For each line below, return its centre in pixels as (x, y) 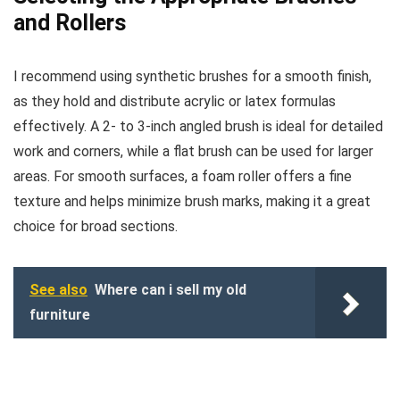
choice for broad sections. (96, 227)
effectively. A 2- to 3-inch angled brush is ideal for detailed (198, 127)
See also (58, 290)
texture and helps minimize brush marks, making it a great (192, 202)
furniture (60, 315)
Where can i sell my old (171, 290)
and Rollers (70, 23)
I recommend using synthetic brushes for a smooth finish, (192, 77)
